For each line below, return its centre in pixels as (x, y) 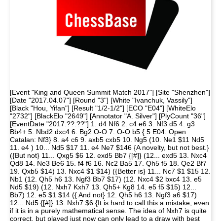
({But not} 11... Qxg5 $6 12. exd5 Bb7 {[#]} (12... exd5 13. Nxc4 (108, 155)
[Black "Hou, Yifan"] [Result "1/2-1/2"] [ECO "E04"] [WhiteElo (103, 108)
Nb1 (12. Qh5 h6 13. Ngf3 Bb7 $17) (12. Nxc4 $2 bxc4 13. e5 (106, 179)
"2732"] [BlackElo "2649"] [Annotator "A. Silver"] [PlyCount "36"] (108, 116)
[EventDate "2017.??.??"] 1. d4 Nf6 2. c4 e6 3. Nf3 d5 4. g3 (102, 124)
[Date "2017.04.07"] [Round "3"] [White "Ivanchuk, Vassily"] (101, 100)
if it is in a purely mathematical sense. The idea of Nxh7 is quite (108, 211)
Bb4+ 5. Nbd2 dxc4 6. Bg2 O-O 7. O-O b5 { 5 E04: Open (98, 132)
